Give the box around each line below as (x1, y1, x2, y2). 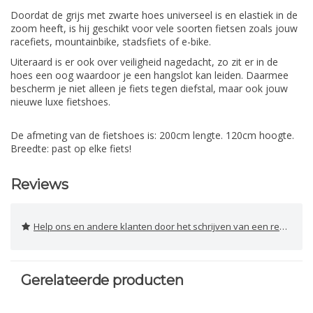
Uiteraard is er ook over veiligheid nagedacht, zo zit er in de (10, 54, 278, 68)
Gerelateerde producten (21, 271, 184, 289)
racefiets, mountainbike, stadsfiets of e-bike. (10, 34, 211, 48)
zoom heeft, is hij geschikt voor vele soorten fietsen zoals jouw (10, 21, 298, 35)
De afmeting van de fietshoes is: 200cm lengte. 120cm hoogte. (10, 128, 294, 142)
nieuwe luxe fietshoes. (10, 94, 113, 108)
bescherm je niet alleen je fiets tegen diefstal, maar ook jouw (10, 81, 288, 95)
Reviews (10, 175, 68, 193)
